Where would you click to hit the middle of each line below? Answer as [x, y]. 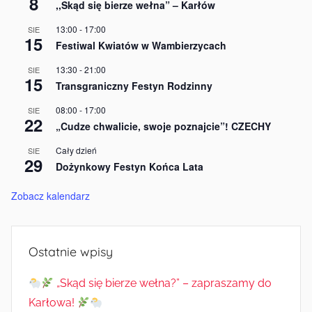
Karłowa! [53, 303]
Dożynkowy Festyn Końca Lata [130, 166]
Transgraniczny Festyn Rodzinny [134, 85]
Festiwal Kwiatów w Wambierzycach [141, 45]
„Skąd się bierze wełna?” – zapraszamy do [163, 283]
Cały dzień [76, 150]
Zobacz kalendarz [50, 195]
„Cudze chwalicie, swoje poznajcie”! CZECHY [163, 126]
